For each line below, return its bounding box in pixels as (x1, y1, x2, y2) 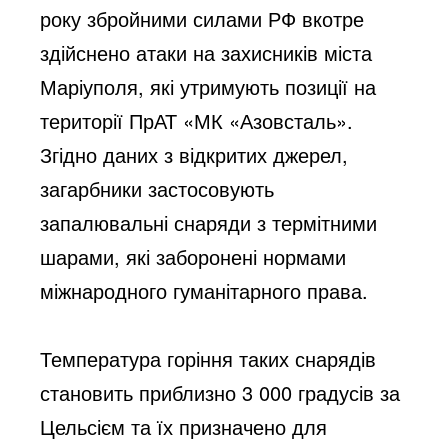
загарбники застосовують (40, 173, 275, 203)
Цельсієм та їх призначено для (40, 411, 328, 441)
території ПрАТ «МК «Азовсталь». (40, 105, 354, 135)
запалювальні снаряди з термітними (40, 207, 378, 237)
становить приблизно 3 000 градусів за (40, 377, 401, 407)
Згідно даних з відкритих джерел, (40, 139, 349, 169)
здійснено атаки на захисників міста (40, 37, 373, 67)
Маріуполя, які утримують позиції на (40, 71, 377, 101)
